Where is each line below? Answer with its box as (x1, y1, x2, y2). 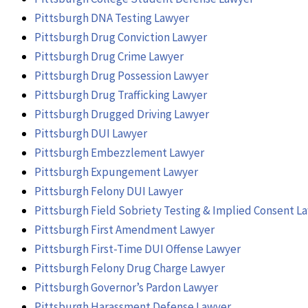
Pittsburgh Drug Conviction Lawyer (34, 29, 207, 45)
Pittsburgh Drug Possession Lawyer (34, 67, 208, 83)
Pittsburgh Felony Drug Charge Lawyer (34, 260, 225, 276)
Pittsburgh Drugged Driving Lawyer (34, 106, 209, 122)
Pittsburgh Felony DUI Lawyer (34, 183, 183, 199)
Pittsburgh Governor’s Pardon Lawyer (34, 279, 218, 295)
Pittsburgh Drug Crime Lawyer (34, 48, 184, 64)
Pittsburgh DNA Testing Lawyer (34, 10, 189, 25)
